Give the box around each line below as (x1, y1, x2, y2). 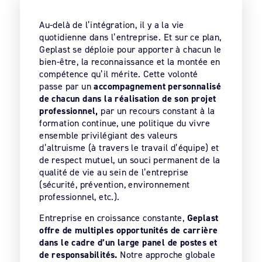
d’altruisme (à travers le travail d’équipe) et (39, 141, 219, 154)
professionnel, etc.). (39, 190, 120, 203)
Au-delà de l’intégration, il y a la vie (39, 18, 184, 31)
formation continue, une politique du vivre (39, 116, 210, 129)
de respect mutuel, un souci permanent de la (39, 153, 220, 166)
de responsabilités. (39, 248, 118, 261)
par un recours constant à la (98, 104, 215, 117)
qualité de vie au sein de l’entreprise (39, 166, 189, 178)
